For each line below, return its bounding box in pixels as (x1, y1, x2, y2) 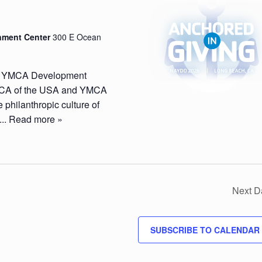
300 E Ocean (53, 31, 102, 43)
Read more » (9, 112, 63, 126)
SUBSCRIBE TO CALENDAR (150, 224, 260, 236)
